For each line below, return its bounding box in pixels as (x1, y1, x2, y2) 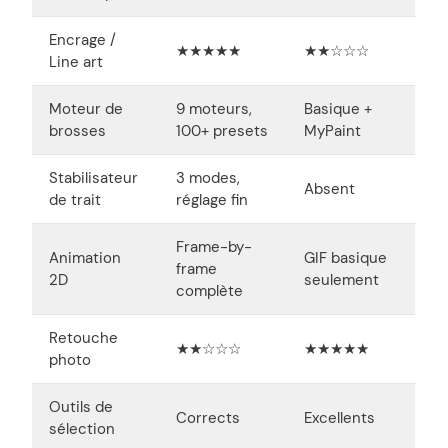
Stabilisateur (49, 167, 138, 188)
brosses (49, 120, 106, 141)
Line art (49, 51, 103, 72)
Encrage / (49, 29, 116, 50)
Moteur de (49, 98, 123, 119)
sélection (49, 418, 115, 439)
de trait (49, 189, 101, 210)
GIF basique (304, 247, 387, 268)
